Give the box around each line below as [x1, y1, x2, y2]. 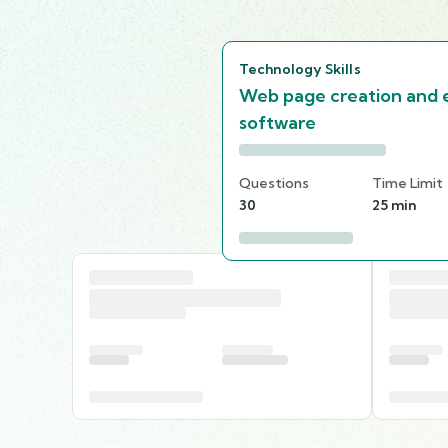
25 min [372, 195, 416, 214]
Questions [239, 173, 309, 192]
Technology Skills [239, 59, 361, 78]
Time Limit [372, 173, 443, 192]
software [239, 110, 316, 134]
